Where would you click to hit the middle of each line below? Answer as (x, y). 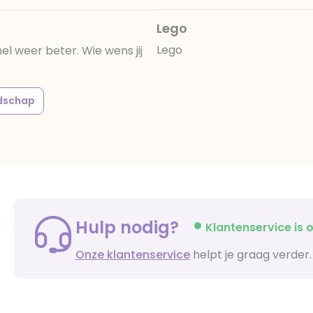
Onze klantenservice (133, 254)
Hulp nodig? (129, 227)
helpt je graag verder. (251, 254)
